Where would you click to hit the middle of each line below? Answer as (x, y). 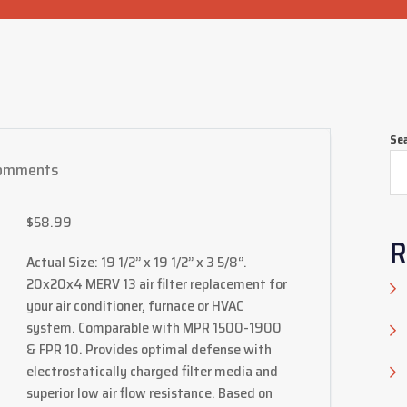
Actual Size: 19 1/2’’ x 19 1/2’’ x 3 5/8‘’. (136, 262)
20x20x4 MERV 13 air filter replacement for (156, 284)
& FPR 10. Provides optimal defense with (149, 349)
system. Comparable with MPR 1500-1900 (154, 328)
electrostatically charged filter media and (152, 371)
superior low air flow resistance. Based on (149, 393)
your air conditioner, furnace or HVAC (134, 306)
